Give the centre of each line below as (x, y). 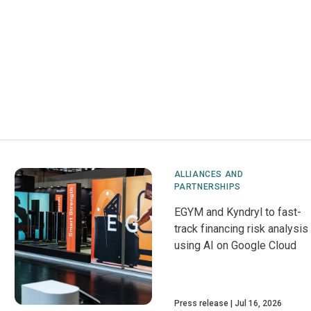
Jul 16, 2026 (258, 303)
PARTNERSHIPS (207, 187)
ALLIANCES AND (209, 174)
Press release (201, 303)
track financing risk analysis (241, 229)
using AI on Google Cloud (235, 245)
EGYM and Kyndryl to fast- (237, 212)
